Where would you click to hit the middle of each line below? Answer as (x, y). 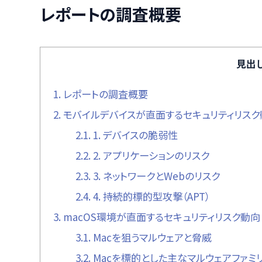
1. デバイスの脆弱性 (134, 135)
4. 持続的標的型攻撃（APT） (150, 196)
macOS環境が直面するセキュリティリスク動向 (161, 217)
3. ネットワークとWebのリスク (155, 176)
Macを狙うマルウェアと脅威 (151, 237)
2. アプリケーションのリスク (150, 156)
